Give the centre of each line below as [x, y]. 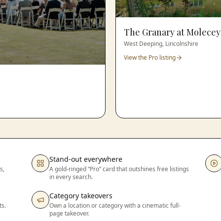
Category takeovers [81, 195]
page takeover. [70, 213]
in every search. [71, 177]
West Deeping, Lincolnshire [161, 43]
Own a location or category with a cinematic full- [115, 205]
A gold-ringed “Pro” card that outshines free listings [119, 169]
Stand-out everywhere [86, 159]
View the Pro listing [150, 57]
